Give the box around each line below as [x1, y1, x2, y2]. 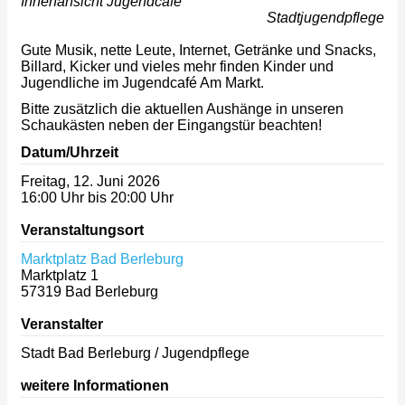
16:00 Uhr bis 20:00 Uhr [21, 189, 174, 205]
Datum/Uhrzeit [21, 144, 118, 160]
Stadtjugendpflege [267, 9, 384, 25]
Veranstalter [21, 316, 103, 332]
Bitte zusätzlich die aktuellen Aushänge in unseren [21, 101, 344, 118]
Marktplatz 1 [21, 267, 99, 283]
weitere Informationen [21, 377, 169, 393]
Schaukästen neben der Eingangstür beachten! [21, 118, 322, 134]
